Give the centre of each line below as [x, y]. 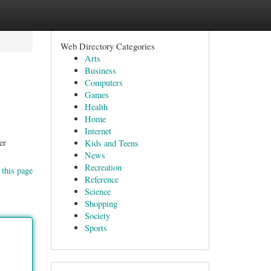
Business [100, 70]
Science [97, 191]
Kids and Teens [111, 143]
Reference [101, 179]
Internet [98, 131]
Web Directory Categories [107, 46]
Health [96, 107]
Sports [96, 228]
